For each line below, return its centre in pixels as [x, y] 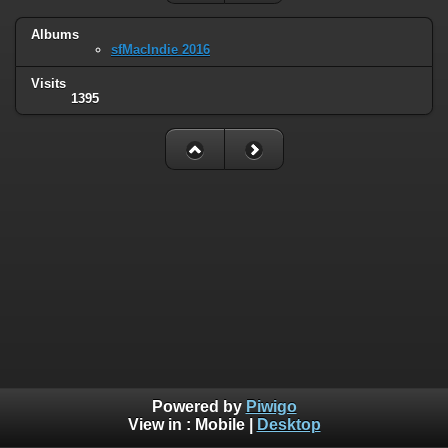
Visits [48, 83]
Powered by [198, 407]
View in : [161, 425]
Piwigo [271, 407]
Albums [55, 34]
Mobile [219, 425]
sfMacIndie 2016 [160, 49]
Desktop [288, 425]
